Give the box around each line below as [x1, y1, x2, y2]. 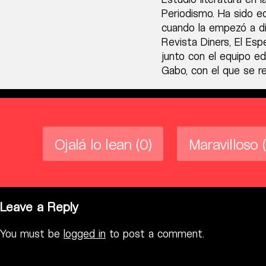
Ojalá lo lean [55, 135, 132, 153]
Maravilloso [188, 135, 258, 153]
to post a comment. [106, 227, 204, 240]
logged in [64, 227, 106, 240]
